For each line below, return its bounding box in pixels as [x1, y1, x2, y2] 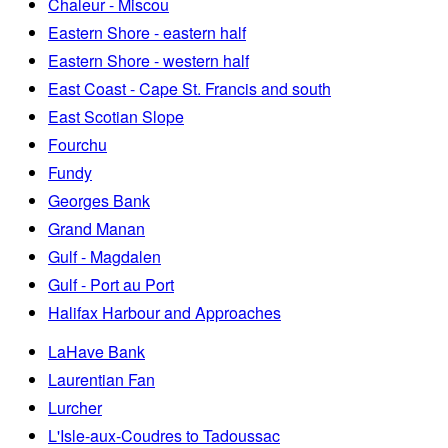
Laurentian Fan [48, 367, 155, 391]
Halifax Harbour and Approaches [48, 300, 281, 324]
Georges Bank [48, 188, 150, 212]
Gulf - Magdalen [48, 244, 161, 268]
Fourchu [48, 132, 107, 156]
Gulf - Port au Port [48, 272, 174, 296]
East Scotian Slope [48, 104, 184, 128]
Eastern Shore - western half [48, 48, 249, 72]
